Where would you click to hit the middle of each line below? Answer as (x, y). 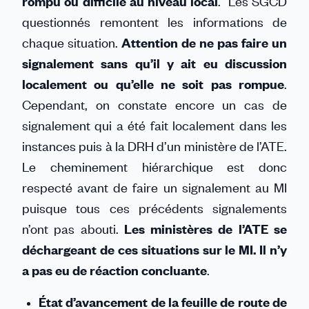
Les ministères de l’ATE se (206, 229)
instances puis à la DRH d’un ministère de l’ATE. (154, 146)
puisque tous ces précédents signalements (154, 208)
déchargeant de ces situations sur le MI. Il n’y (154, 249)
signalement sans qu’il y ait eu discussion (154, 63)
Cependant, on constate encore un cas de (154, 104)
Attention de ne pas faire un (204, 42)
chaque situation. (72, 42)
